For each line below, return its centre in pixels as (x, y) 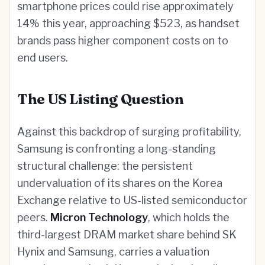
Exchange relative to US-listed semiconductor (132, 200)
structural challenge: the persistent (105, 166)
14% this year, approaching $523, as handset (128, 23)
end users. (43, 58)
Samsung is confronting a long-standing (117, 149)
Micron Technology (99, 217)
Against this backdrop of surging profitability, (129, 132)
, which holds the (189, 217)
